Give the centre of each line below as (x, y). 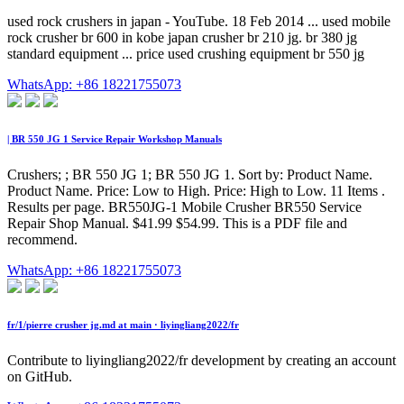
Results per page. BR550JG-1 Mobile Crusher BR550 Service (184, 207)
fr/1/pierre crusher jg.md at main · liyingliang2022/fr (123, 325)
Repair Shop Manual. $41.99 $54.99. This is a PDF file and (177, 224)
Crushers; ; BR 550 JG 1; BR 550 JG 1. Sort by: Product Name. (190, 175)
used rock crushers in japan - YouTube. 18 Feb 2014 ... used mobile (199, 22)
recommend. (42, 240)
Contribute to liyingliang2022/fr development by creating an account (202, 361)
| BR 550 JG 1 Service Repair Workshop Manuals (115, 139)
